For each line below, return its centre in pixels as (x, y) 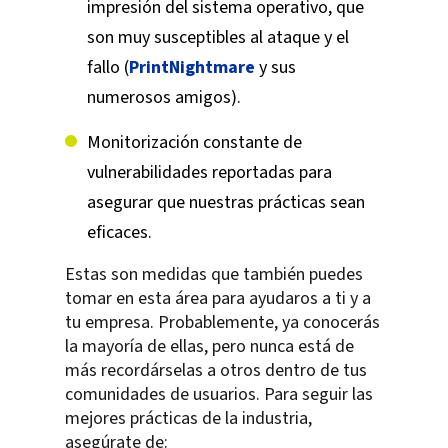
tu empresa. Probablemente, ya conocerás (222, 323)
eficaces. (119, 233)
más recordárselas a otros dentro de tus (216, 371)
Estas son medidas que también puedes (214, 275)
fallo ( (108, 68)
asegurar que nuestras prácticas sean (226, 203)
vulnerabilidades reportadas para (209, 173)
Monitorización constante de (194, 143)
